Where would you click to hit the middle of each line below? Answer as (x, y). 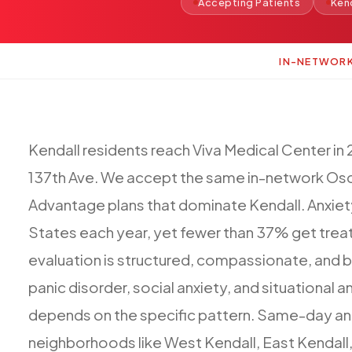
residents (115, 149)
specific (168, 314)
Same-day (295, 314)
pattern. (226, 314)
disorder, (99, 286)
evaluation (65, 259)
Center (306, 149)
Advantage (67, 204)
